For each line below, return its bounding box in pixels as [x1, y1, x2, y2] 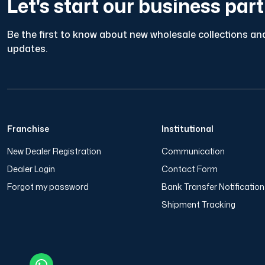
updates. [7, 42, 47, 55]
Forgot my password [7, 181, 89, 192]
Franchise [7, 123, 49, 134]
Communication [161, 146, 225, 157]
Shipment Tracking [161, 199, 236, 210]
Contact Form [161, 163, 218, 174]
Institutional [161, 123, 214, 134]
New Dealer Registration [7, 146, 101, 157]
